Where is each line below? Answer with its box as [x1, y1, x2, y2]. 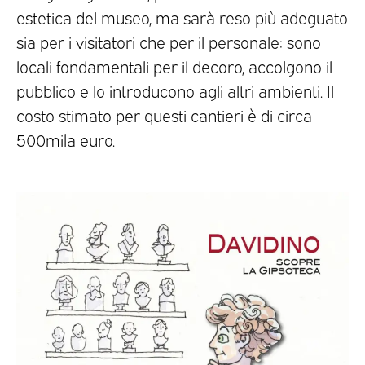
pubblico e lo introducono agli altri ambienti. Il [16, 79, 334, 101]
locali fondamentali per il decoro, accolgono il [16, 55, 332, 77]
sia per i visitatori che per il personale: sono [16, 30, 321, 52]
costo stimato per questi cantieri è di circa [16, 103, 312, 125]
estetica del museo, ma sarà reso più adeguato [16, 6, 348, 28]
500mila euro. [16, 128, 115, 150]
